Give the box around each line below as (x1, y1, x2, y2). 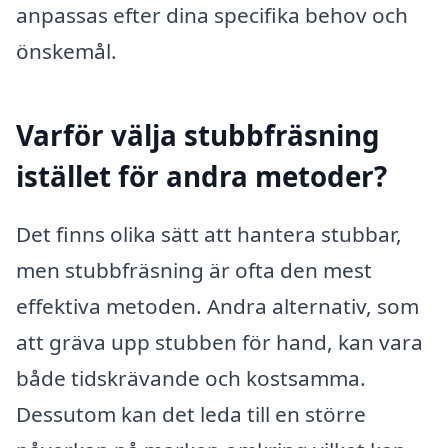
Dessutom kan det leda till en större (16, 399, 366, 428)
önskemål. (16, 37, 117, 66)
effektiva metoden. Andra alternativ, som (16, 291, 419, 320)
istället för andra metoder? (16, 157, 387, 196)
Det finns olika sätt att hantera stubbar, (16, 219, 402, 248)
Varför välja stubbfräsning (16, 116, 380, 155)
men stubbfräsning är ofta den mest (16, 255, 372, 284)
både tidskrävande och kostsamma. (16, 363, 366, 392)
